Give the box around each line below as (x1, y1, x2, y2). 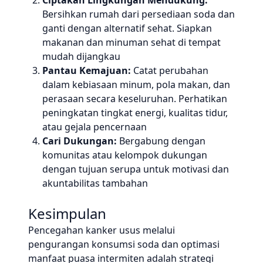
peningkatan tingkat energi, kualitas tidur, (42, 106, 228, 119)
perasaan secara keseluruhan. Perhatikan (42, 92, 227, 105)
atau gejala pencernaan (42, 120, 147, 133)
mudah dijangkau (42, 50, 120, 63)
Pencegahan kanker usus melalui (28, 224, 175, 237)
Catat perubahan (131, 64, 208, 77)
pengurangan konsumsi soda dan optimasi (28, 238, 220, 251)
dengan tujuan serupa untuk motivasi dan (42, 163, 229, 176)
